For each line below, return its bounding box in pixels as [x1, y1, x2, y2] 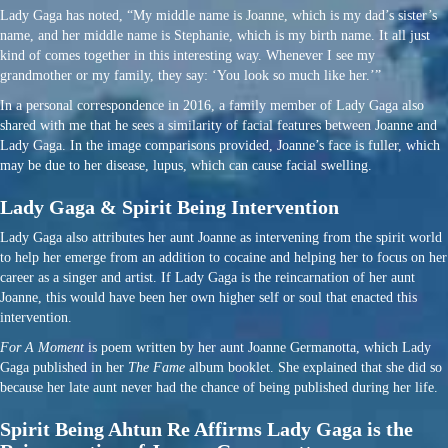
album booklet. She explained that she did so [185, 360, 442, 376]
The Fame [128, 360, 185, 376]
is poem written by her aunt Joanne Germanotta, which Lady [84, 340, 431, 356]
